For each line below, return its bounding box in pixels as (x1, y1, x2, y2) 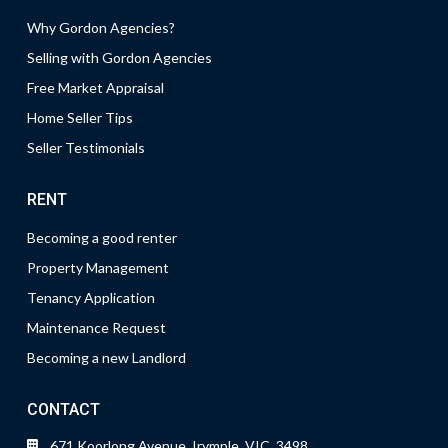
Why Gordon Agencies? (27, 19, 175, 36)
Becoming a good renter (27, 229, 177, 246)
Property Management (27, 259, 169, 276)
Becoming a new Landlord (27, 349, 186, 366)
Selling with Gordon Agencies (27, 49, 212, 66)
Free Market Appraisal (27, 79, 164, 96)
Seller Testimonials (27, 139, 145, 156)
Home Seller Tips (27, 109, 133, 126)
